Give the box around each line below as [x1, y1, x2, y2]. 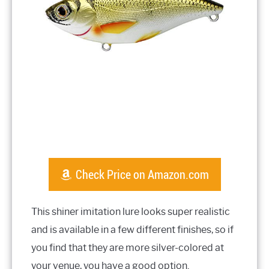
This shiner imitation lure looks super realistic [31, 205, 230, 217]
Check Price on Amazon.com [75, 166, 209, 183]
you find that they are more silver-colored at [31, 241, 224, 253]
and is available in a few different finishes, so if [31, 223, 234, 235]
